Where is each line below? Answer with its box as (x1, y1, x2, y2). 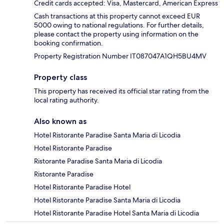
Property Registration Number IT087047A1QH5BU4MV (34, 51, 206, 60)
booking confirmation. (34, 38, 103, 47)
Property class (34, 72, 87, 82)
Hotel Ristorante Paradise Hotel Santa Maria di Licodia (34, 208, 199, 217)
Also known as (34, 116, 86, 126)
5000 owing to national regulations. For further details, (34, 20, 204, 29)
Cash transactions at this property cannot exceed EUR (34, 11, 200, 20)
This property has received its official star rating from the (34, 86, 209, 95)
